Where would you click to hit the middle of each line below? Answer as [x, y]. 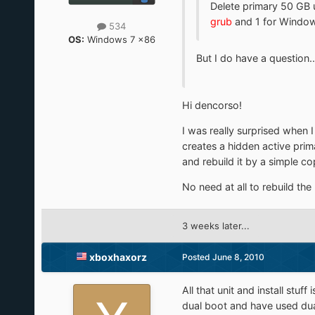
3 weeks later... [216, 226]
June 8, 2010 [238, 257]
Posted [197, 257]
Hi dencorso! [212, 105]
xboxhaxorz [118, 257]
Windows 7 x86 [120, 39]
